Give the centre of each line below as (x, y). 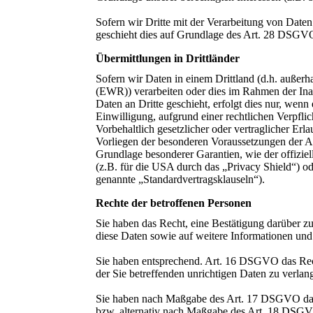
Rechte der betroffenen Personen (174, 203)
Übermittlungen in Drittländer (168, 58)
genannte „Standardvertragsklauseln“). (180, 179)
